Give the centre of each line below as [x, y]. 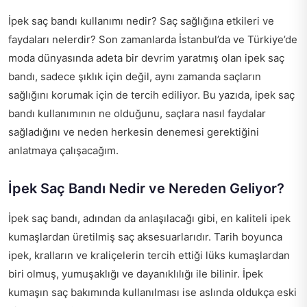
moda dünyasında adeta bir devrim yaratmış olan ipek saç [146, 58]
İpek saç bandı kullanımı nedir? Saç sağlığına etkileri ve [141, 21]
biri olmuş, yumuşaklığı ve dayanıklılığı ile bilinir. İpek [136, 273]
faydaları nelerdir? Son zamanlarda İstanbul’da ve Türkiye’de [153, 39]
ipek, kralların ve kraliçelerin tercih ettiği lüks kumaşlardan [149, 255]
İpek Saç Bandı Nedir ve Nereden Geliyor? [146, 188]
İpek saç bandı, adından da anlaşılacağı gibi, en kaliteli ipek [149, 218]
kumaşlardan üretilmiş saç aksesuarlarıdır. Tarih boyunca [145, 236]
